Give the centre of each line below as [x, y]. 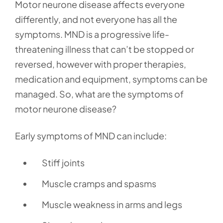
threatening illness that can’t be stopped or [105, 49]
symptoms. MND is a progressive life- [92, 34]
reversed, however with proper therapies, [101, 64]
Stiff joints [63, 163]
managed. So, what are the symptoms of [99, 94]
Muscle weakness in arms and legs [112, 204]
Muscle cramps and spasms [99, 183]
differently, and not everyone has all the [96, 19]
